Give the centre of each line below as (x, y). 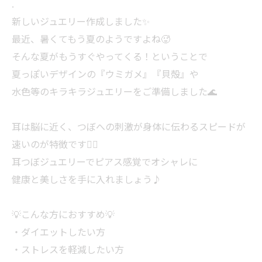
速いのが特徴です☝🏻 (55, 144)
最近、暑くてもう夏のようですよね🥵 (91, 39)
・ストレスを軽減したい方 (68, 249)
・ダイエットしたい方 (58, 232)
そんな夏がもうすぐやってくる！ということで (110, 56)
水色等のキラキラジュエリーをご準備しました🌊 (114, 92)
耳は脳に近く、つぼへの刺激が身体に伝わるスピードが (129, 127)
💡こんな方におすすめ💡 (63, 214)
